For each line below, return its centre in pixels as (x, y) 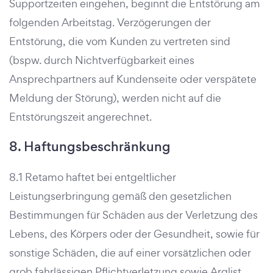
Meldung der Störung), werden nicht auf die (115, 98)
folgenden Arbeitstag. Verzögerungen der (110, 22)
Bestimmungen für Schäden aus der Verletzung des (133, 215)
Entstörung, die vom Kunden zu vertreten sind (120, 41)
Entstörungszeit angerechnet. (80, 117)
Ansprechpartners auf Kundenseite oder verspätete (133, 79)
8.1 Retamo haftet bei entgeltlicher (93, 177)
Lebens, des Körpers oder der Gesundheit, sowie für (134, 234)
